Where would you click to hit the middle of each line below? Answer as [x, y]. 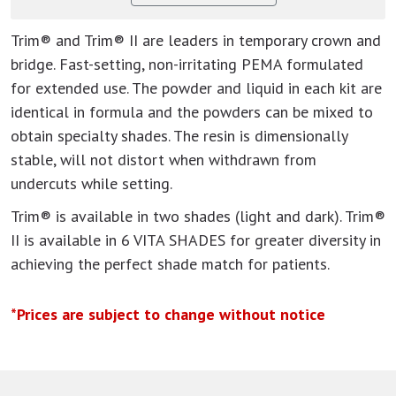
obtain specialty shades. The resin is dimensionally [179, 136]
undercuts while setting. [91, 184]
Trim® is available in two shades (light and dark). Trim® [198, 217]
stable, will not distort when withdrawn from [164, 160]
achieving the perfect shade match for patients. [170, 264]
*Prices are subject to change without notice [168, 315]
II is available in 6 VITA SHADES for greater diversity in [196, 240]
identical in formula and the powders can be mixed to [192, 112]
